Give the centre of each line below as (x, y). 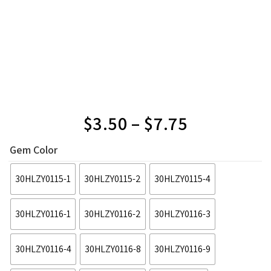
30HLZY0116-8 (113, 249)
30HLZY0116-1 (43, 214)
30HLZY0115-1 (43, 178)
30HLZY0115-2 (113, 178)
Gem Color (34, 149)
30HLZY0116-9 (183, 249)
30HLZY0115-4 (183, 178)
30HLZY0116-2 (113, 214)
